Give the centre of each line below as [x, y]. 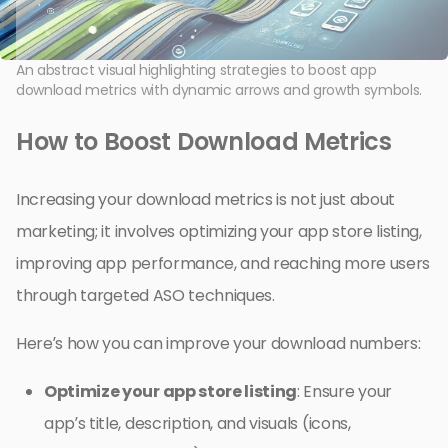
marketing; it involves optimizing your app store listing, [219, 231]
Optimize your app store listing [171, 391]
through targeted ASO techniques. [145, 295]
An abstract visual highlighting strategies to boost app [196, 69]
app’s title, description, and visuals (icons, [197, 423]
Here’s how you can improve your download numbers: [218, 343]
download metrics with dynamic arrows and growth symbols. [219, 89]
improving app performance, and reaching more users [223, 263]
